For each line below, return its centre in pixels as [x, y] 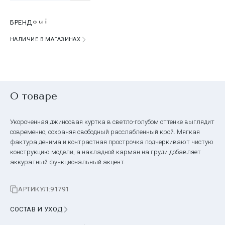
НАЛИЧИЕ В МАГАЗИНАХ [45, 39]
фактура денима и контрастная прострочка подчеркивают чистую [112, 142]
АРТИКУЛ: [34, 189]
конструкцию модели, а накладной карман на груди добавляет [105, 152]
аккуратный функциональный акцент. [68, 162]
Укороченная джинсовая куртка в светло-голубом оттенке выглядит [112, 122]
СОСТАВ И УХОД [36, 209]
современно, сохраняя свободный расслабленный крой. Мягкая [105, 132]
